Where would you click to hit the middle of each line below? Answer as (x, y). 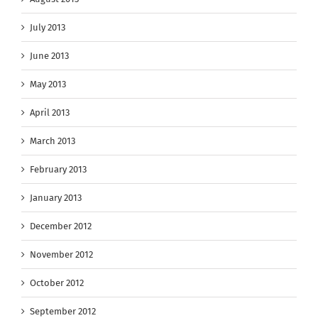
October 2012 (57, 283)
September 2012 (63, 311)
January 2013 (56, 197)
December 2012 (61, 226)
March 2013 (53, 141)
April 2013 (50, 112)
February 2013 (58, 169)
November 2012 (61, 254)
